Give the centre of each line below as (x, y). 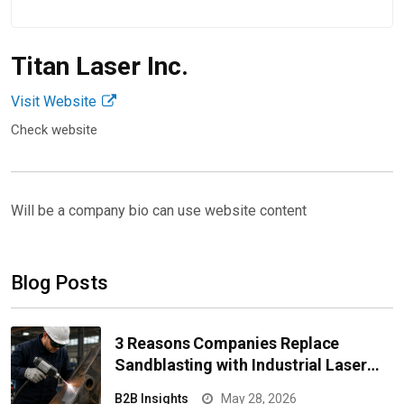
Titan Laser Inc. (100, 67)
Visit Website (55, 102)
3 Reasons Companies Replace (227, 343)
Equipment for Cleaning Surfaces (238, 386)
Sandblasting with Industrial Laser (241, 364)
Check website (54, 130)
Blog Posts (60, 283)
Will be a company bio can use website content (159, 211)
